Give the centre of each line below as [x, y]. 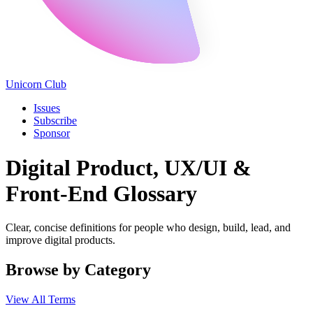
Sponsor [52, 133]
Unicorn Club [36, 85]
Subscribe [55, 121]
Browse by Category [78, 269]
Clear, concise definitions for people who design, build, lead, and [148, 228]
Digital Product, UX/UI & [129, 167]
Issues [47, 108]
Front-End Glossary [101, 193]
